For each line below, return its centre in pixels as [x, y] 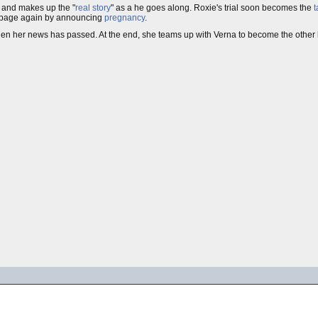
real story [93, 8]
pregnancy [125, 18]
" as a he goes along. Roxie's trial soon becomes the [212, 8]
